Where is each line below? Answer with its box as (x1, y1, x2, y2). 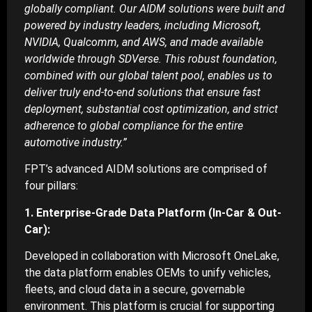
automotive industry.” (24, 136, 127, 150)
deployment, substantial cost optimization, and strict (24, 102, 278, 116)
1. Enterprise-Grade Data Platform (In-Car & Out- (24, 205, 281, 219)
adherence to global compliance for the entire (24, 119, 243, 133)
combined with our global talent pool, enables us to (24, 69, 272, 83)
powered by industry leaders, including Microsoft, (24, 19, 261, 33)
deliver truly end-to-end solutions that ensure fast (24, 86, 260, 100)
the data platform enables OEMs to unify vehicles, (24, 266, 271, 280)
